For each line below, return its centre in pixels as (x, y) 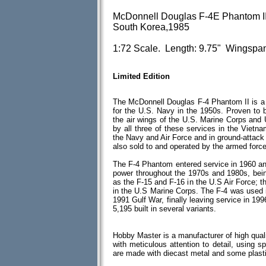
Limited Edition (141, 76)
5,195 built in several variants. (164, 209)
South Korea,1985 (151, 27)
